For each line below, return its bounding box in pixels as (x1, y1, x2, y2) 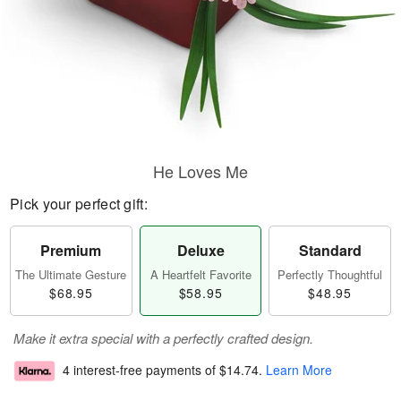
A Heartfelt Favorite (149, 266, 252, 283)
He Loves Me (153, 159, 248, 183)
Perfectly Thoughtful (277, 266, 383, 283)
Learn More (266, 361, 332, 380)
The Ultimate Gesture (15, 266, 127, 283)
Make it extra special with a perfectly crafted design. (13, 328, 313, 347)
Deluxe (176, 240, 225, 260)
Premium (40, 240, 102, 260)
